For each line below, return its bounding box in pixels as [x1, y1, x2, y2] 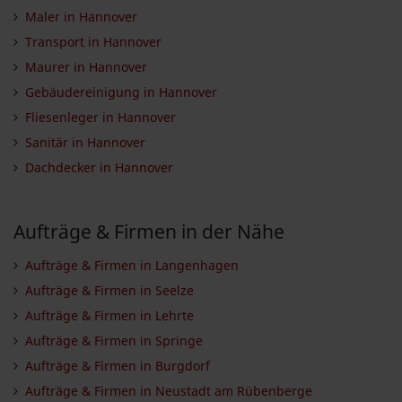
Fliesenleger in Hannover [24, 108, 176, 126]
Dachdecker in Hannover [24, 158, 173, 176]
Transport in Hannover [24, 32, 162, 50]
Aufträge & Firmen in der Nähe [13, 218, 284, 244]
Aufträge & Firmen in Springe [24, 331, 203, 349]
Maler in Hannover [24, 7, 137, 25]
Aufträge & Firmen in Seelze [24, 281, 194, 299]
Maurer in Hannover [24, 57, 147, 75]
